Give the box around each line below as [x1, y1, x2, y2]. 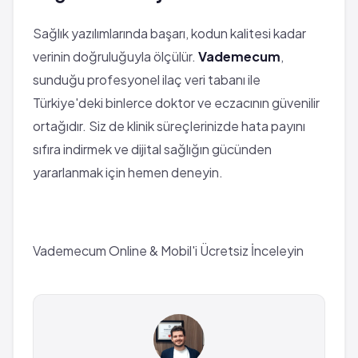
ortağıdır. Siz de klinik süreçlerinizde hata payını [33, 117, 305, 134]
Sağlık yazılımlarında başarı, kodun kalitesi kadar [33, 24, 306, 42]
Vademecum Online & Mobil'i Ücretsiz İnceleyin [33, 241, 304, 259]
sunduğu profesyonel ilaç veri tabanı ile [33, 70, 261, 88]
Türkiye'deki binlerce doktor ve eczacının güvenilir [33, 93, 320, 111]
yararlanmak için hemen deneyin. [33, 163, 223, 181]
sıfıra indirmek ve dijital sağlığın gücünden [33, 140, 272, 157]
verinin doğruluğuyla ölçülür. [33, 47, 198, 65]
